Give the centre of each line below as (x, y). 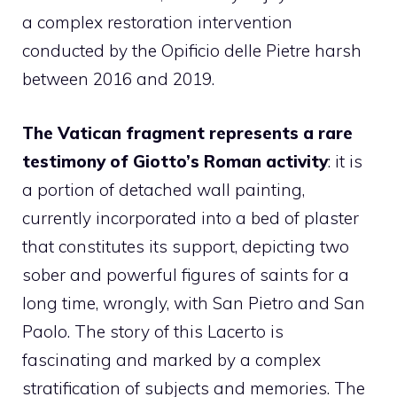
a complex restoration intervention (157, 23)
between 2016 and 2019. (118, 79)
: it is (345, 161)
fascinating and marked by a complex (171, 359)
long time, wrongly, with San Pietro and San (194, 303)
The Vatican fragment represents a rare (187, 132)
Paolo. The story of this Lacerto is (153, 331)
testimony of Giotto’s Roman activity (175, 161)
